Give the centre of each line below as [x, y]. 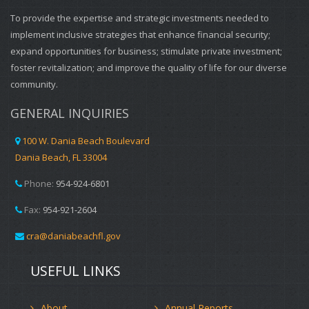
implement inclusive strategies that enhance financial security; [140, 35]
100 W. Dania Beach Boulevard [86, 141]
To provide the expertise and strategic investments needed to [140, 18]
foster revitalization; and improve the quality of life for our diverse [149, 68]
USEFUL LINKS [76, 271]
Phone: [39, 184]
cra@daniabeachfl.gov [73, 236]
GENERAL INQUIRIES [70, 113]
